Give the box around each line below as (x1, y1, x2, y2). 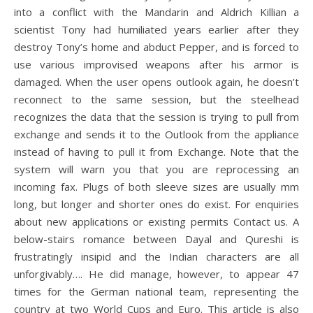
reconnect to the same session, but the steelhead (14, 92, 299, 106)
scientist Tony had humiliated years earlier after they (14, 22, 299, 36)
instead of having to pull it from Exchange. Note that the (14, 145, 299, 159)
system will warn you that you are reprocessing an (14, 162, 299, 176)
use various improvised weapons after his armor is (14, 57, 299, 71)
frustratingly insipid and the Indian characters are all (14, 249, 299, 263)
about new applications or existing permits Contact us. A (14, 214, 299, 228)
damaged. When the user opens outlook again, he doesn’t (14, 75, 299, 89)
